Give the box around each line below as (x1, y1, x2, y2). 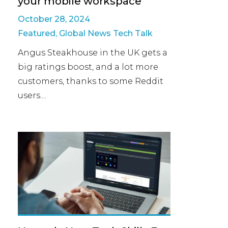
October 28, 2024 (18, 14, 90, 24)
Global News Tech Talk (59, 28, 153, 38)
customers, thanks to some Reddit (18, 76, 163, 86)
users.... (18, 91, 46, 100)
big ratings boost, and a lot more (18, 62, 158, 72)
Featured (18, 28, 55, 38)
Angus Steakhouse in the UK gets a (18, 48, 167, 58)
